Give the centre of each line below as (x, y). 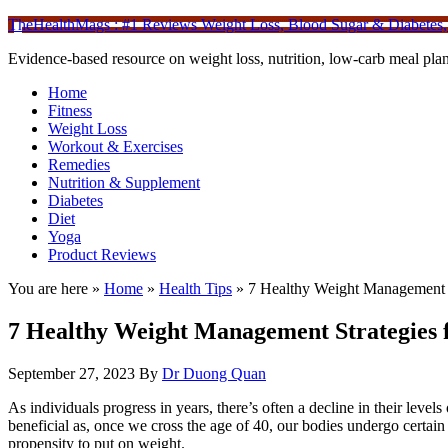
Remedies (79, 164)
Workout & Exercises (115, 146)
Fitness (70, 110)
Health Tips (195, 288)
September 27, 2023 (71, 373)
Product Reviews (102, 254)
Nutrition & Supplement (124, 182)
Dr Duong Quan (214, 373)
